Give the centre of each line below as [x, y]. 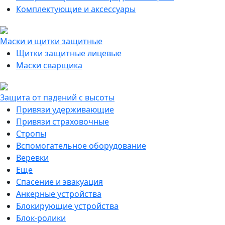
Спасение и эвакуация [60, 182]
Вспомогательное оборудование [81, 146]
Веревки [32, 158]
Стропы [31, 134]
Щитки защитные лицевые [69, 53]
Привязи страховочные [63, 122]
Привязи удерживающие [65, 109]
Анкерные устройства [59, 194]
